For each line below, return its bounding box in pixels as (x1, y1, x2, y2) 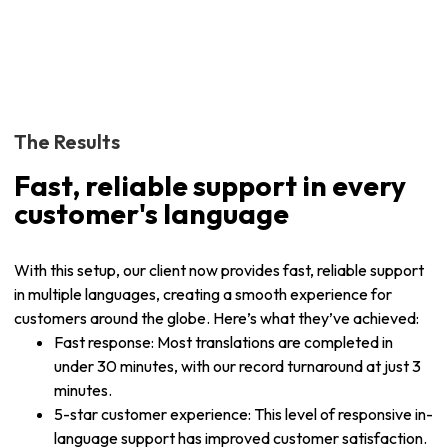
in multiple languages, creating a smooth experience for (14, 284, 392, 304)
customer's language (14, 196, 289, 231)
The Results (14, 129, 120, 154)
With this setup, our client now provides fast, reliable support (14, 260, 424, 280)
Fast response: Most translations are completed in (54, 332, 393, 352)
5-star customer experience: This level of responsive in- (54, 404, 433, 424)
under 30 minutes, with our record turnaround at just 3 (54, 356, 421, 376)
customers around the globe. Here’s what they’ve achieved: (14, 308, 419, 328)
